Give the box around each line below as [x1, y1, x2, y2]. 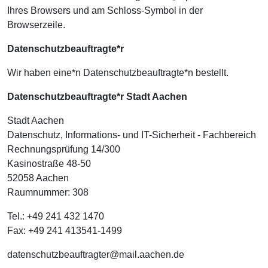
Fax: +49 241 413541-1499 [7, 226, 122, 236]
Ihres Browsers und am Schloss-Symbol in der [7, 5, 203, 16]
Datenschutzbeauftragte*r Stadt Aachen [7, 92, 187, 102]
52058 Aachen [7, 173, 69, 183]
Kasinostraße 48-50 [7, 159, 91, 169]
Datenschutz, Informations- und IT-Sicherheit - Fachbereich [7, 130, 256, 140]
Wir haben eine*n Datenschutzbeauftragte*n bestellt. [7, 68, 229, 78]
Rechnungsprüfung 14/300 [7, 144, 120, 154]
